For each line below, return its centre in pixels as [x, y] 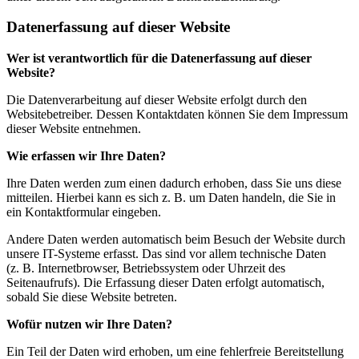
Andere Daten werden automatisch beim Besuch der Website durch [176, 240]
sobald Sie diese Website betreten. [92, 297]
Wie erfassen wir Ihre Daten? [86, 156]
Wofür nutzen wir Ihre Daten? [89, 325]
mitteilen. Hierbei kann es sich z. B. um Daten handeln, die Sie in [171, 198]
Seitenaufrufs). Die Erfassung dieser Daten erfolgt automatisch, [165, 283]
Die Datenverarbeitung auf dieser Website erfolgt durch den [157, 100]
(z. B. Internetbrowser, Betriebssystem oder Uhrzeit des [146, 268]
